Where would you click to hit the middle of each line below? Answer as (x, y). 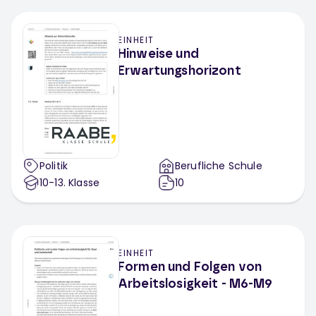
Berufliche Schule (219, 166)
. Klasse (81, 183)
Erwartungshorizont (180, 71)
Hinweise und (158, 54)
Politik (54, 166)
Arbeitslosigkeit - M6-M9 (195, 284)
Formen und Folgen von (190, 267)
